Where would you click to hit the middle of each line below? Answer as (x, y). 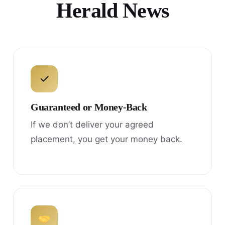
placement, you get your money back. (106, 139)
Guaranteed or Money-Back (89, 107)
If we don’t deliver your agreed (92, 124)
